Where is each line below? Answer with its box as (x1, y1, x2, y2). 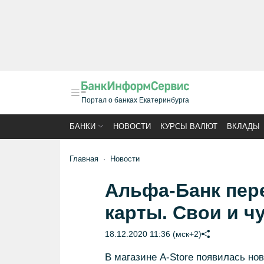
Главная (70, 154, 98, 163)
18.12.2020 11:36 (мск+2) (104, 229, 202, 239)
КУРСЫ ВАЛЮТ (160, 122, 217, 131)
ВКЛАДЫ (227, 122, 260, 131)
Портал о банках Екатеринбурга (81, 96, 189, 104)
